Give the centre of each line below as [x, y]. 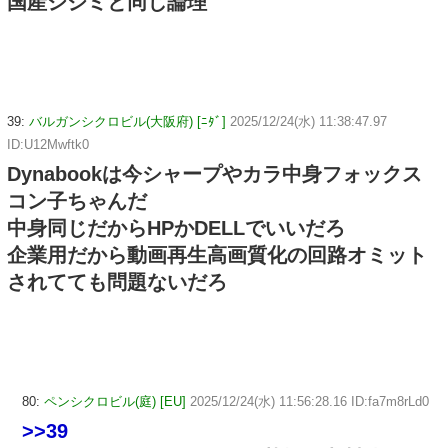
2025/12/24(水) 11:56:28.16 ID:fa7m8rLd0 [309, 401]
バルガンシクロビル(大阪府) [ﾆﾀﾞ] [127, 122]
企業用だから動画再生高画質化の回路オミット [217, 255]
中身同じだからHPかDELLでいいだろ [176, 228]
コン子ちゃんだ [77, 201]
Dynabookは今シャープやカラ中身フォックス [214, 174]
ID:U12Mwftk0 [48, 145]
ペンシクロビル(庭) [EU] [115, 401]
